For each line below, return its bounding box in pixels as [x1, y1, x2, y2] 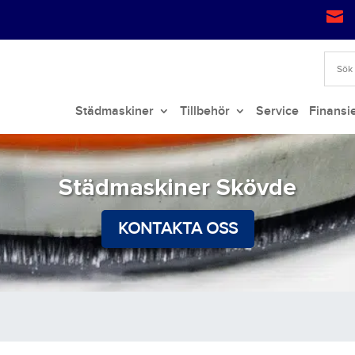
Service [255, 103, 299, 120]
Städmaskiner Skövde [59, 176, 296, 200]
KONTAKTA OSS [117, 218, 238, 240]
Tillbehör [179, 103, 230, 120]
